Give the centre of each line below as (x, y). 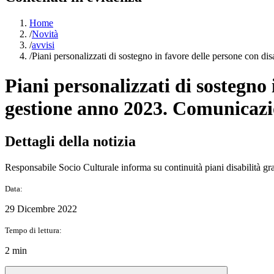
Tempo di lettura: (33, 230)
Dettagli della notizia (70, 141)
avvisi (43, 45)
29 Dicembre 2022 (41, 209)
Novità (45, 34)
